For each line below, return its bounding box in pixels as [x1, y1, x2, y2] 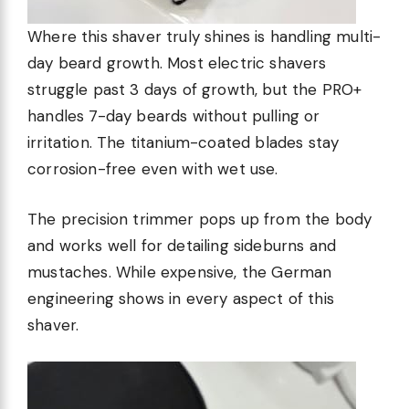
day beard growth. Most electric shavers [27, 53, 327, 74]
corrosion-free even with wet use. [27, 159, 278, 180]
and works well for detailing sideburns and [27, 235, 337, 256]
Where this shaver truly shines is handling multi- [27, 26, 382, 47]
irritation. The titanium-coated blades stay [27, 132, 340, 153]
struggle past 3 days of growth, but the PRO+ [27, 79, 362, 100]
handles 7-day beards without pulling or [27, 106, 320, 127]
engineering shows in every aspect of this [27, 288, 334, 309]
